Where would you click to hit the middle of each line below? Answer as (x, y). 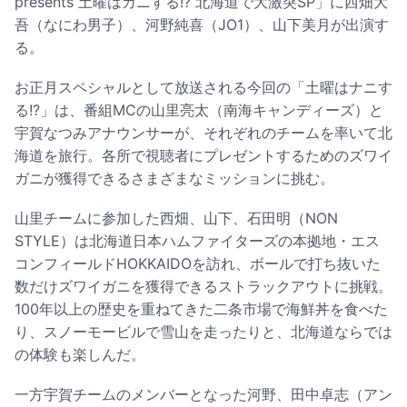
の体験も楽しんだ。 (80, 355)
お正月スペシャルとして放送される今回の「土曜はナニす (203, 87)
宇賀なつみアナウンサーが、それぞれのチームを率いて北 (203, 132)
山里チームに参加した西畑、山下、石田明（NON (176, 218)
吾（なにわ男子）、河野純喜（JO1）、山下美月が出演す (202, 24)
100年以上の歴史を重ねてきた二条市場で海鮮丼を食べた (201, 309)
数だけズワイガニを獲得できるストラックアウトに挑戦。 (203, 287)
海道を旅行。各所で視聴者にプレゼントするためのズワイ (203, 155)
